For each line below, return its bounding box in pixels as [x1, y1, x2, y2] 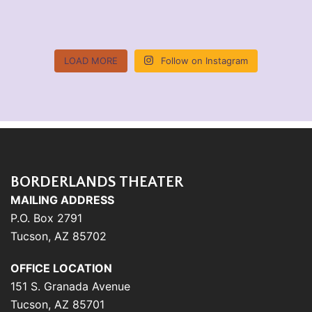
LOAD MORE [63, 54, 118, 66]
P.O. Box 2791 [10, 210, 82, 225]
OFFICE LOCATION [10, 260, 112, 275]
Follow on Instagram [161, 54, 249, 66]
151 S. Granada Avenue [10, 279, 130, 293]
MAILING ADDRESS [10, 192, 114, 207]
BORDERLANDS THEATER [10, 173, 183, 191]
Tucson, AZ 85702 [10, 228, 107, 243]
